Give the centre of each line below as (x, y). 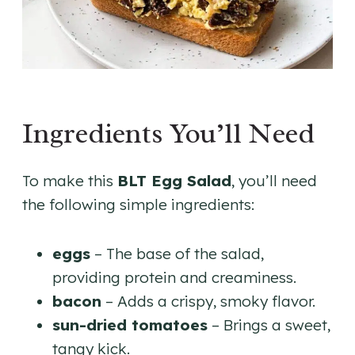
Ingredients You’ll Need (168, 133)
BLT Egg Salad (174, 180)
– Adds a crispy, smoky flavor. (208, 301)
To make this (70, 180)
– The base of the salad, (177, 253)
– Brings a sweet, (269, 324)
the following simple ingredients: (138, 204)
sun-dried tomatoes (130, 324)
